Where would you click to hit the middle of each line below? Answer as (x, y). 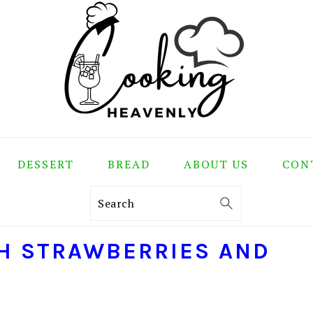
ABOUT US (216, 164)
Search (118, 203)
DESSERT (46, 164)
